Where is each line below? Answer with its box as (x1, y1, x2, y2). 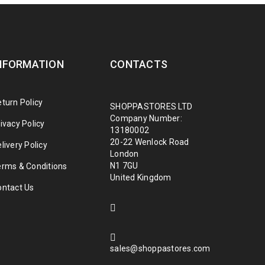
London (110, 149, 139, 159)
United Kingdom (110, 173, 172, 182)
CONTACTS (110, 58, 167, 70)
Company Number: (110, 114, 182, 123)
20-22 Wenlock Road (110, 137, 189, 147)
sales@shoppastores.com (110, 244, 211, 253)
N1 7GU (110, 161, 138, 170)
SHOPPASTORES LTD (110, 102, 192, 111)
